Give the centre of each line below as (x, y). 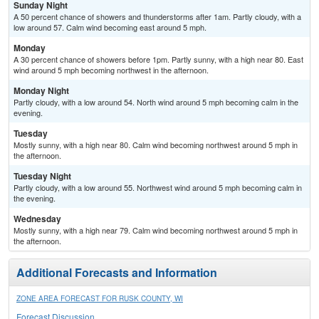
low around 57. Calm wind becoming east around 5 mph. (110, 27)
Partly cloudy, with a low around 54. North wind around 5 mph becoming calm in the (156, 102)
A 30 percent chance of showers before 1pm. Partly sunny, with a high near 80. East (158, 59)
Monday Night (41, 91)
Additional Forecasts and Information (117, 273)
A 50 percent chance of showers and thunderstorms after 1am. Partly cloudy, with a (157, 17)
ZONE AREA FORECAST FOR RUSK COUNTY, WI (100, 299)
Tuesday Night (42, 176)
